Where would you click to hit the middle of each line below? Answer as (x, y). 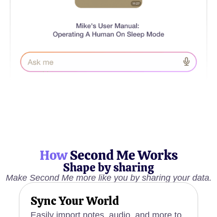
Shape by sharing (108, 167)
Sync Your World (75, 201)
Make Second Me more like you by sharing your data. (108, 178)
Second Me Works (122, 155)
